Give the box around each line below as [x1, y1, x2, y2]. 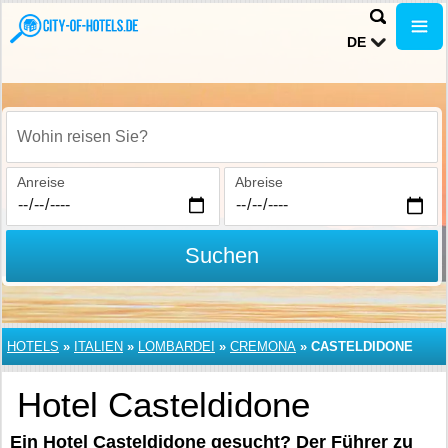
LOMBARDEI [138, 339, 215, 354]
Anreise [17, 174, 65, 190]
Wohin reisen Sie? [17, 139, 132, 156]
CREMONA [230, 339, 296, 354]
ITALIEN [74, 339, 123, 354]
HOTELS [7, 339, 59, 354]
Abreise [234, 174, 283, 190]
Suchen [184, 243, 259, 268]
